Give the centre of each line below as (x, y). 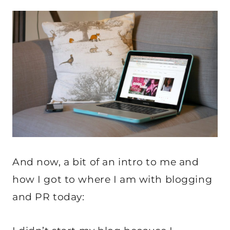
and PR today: (49, 197)
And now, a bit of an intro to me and (106, 162)
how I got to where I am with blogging (112, 179)
